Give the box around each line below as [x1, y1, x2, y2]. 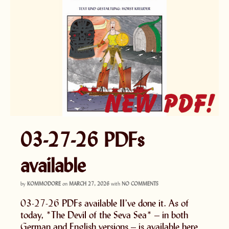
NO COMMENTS [122, 180, 158, 188]
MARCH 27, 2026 [69, 180, 109, 188]
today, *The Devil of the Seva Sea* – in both [20, 209, 188, 221]
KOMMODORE [27, 180, 61, 188]
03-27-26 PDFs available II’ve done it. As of [20, 197, 189, 210]
